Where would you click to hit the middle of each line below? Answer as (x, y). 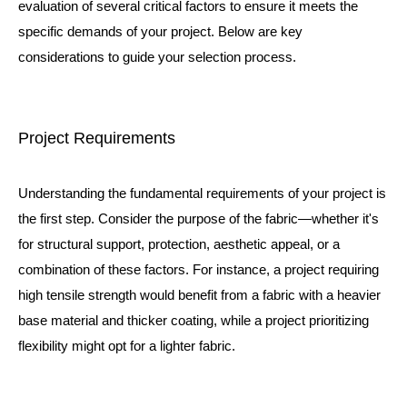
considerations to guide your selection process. (157, 57)
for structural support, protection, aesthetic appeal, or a (179, 244)
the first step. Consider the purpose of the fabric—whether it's (199, 218)
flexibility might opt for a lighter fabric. (127, 346)
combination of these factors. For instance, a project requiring (199, 269)
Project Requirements (97, 138)
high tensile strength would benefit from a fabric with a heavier (199, 295)
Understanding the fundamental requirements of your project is (202, 193)
